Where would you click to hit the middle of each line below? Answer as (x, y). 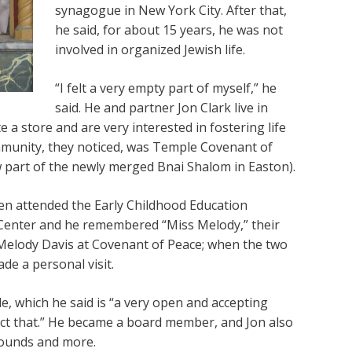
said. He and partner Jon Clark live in (161, 108)
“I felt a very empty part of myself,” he (165, 88)
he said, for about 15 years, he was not (169, 30)
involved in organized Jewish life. (150, 49)
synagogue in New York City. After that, (170, 10)
